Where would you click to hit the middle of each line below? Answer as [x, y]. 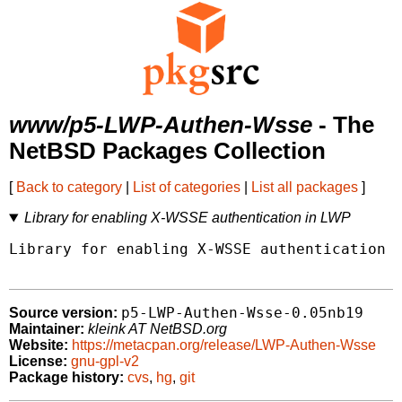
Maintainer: [47, 329]
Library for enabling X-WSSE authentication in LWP [187, 218]
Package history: [66, 378]
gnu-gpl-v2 [105, 362]
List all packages [305, 188]
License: [38, 362]
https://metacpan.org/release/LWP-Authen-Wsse [224, 345]
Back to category [69, 188]
